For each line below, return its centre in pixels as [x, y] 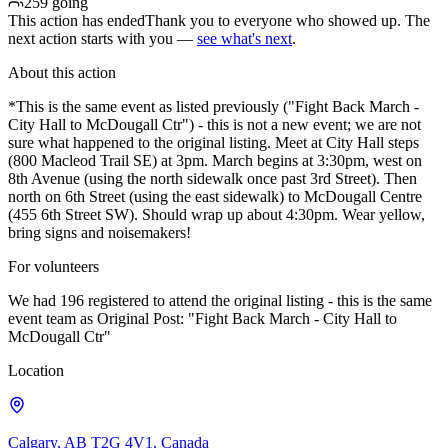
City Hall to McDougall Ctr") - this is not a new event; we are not [214, 124]
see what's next [244, 38]
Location [36, 370]
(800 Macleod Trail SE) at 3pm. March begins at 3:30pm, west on [215, 160]
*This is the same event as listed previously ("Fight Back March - [213, 106]
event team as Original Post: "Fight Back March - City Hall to [202, 318]
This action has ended [76, 20]
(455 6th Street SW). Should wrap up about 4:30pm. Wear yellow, [216, 214]
